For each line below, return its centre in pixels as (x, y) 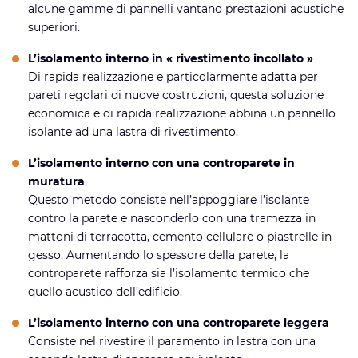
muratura (56, 182)
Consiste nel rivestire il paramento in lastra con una (172, 342)
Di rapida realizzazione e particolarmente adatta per (173, 77)
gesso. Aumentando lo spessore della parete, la (159, 255)
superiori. (54, 28)
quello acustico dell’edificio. (105, 292)
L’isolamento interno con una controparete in (161, 163)
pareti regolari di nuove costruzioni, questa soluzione (176, 95)
